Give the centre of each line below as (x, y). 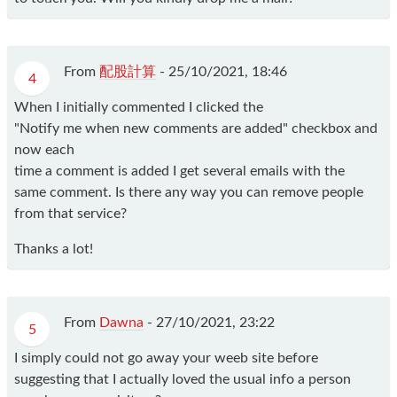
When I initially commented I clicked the (139, 108)
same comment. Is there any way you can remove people (189, 193)
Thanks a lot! (54, 249)
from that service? (70, 214)
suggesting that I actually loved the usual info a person (183, 380)
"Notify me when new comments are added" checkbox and (196, 129)
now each (44, 150)
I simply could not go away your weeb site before (166, 358)
